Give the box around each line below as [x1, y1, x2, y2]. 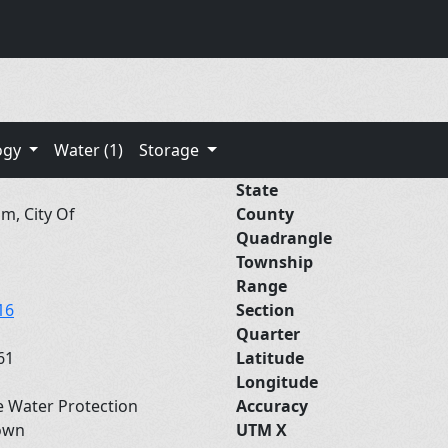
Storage [139, 138, 204, 161]
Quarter [236, 322, 300, 345]
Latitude [236, 346, 304, 369]
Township [236, 250, 313, 273]
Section [236, 298, 295, 321]
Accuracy [236, 394, 308, 417]
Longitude [236, 370, 318, 393]
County [236, 202, 294, 225]
